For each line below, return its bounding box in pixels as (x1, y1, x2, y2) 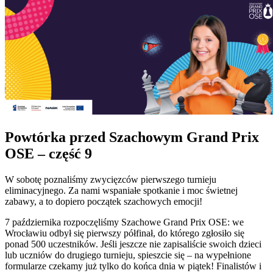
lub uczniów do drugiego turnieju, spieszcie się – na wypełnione (5, 249, 251, 260)
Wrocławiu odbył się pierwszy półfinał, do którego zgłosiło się (5, 227, 244, 238)
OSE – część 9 (5, 145, 92, 161)
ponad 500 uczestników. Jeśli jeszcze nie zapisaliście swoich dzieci (5, 238, 261, 249)
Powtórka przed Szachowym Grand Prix (5, 129, 259, 145)
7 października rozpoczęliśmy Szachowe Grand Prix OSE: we (5, 216, 244, 227)
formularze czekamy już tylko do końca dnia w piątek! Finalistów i (5, 260, 261, 271)
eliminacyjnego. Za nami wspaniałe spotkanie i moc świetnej (5, 185, 238, 196)
